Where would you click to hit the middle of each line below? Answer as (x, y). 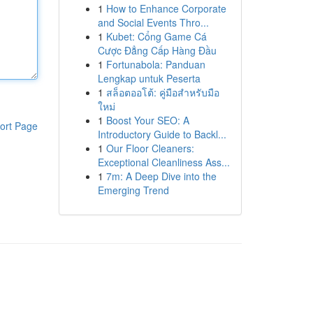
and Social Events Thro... (153, 22)
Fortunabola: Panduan (155, 64)
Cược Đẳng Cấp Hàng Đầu (157, 50)
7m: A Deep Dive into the (161, 176)
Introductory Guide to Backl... (162, 134)
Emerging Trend (133, 190)
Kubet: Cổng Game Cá (156, 36)
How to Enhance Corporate (166, 8)
